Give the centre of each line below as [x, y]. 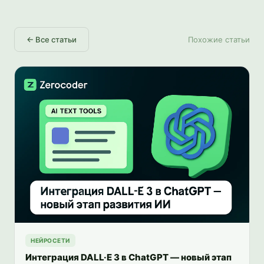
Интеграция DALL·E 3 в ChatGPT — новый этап [128, 257]
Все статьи [56, 39]
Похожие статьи [219, 39]
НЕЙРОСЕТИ [50, 240]
